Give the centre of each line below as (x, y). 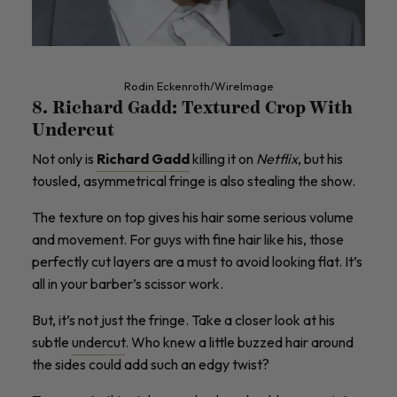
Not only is (64, 158)
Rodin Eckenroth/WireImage (198, 86)
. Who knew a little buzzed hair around (239, 342)
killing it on (223, 158)
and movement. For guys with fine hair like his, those (188, 239)
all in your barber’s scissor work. (128, 283)
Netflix (277, 158)
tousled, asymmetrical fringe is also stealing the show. (195, 180)
